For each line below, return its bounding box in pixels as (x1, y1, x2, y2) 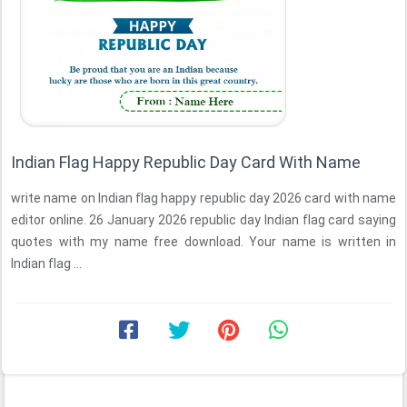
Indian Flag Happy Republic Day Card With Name (11, 153, 361, 172)
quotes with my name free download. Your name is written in (11, 234, 396, 249)
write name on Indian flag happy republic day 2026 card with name (11, 191, 396, 205)
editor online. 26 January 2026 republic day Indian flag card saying (11, 213, 396, 227)
